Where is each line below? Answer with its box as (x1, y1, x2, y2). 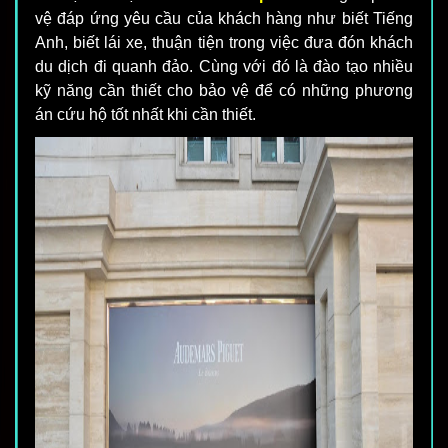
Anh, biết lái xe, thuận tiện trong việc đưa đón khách (35, 34, 413, 52)
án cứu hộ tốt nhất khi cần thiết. (35, 106, 256, 124)
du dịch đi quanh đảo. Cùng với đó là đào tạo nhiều (35, 58, 413, 76)
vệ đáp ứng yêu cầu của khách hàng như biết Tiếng (35, 10, 413, 28)
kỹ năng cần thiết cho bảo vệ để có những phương (35, 82, 413, 100)
